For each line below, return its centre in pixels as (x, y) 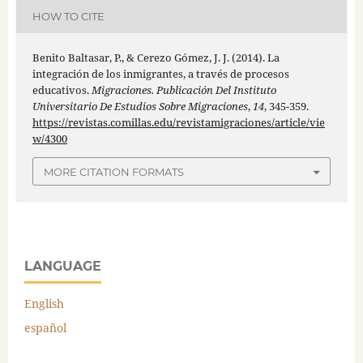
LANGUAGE (63, 266)
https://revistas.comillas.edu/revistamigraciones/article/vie (178, 123)
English (44, 303)
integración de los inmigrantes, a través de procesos (160, 74)
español (45, 327)
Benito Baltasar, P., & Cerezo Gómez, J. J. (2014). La (156, 58)
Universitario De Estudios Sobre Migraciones (140, 107)
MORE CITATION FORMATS (114, 171)
